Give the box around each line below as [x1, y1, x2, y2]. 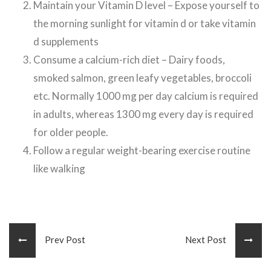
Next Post [185, 234, 235, 246]
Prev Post [36, 234, 85, 246]
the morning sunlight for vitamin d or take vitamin [33, 17, 256, 30]
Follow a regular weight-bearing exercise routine [33, 144, 250, 157]
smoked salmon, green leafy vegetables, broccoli [33, 71, 252, 85]
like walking [33, 162, 85, 175]
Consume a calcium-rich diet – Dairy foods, [33, 53, 225, 67]
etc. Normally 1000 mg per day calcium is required [33, 90, 258, 103]
